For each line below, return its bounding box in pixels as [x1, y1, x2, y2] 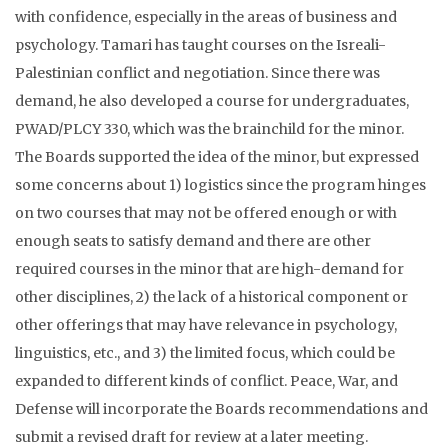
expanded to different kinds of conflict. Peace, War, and [15, 372, 398, 390]
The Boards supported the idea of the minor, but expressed [15, 148, 419, 166]
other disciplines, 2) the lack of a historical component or [15, 288, 408, 306]
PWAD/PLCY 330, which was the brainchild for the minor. [15, 120, 404, 138]
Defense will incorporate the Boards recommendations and [15, 400, 428, 418]
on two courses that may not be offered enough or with [15, 204, 397, 222]
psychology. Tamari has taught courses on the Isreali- [15, 36, 386, 54]
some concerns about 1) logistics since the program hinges [15, 176, 426, 194]
